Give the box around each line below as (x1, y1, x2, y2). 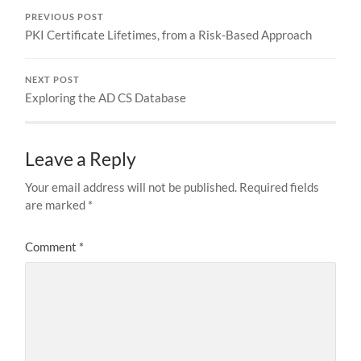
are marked (25, 197, 89, 212)
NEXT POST (25, 74, 81, 85)
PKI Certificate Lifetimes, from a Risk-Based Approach (25, 27, 313, 42)
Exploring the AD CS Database (25, 89, 187, 105)
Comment (25, 239, 80, 254)
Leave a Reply (25, 147, 137, 170)
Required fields (239, 179, 320, 194)
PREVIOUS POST (25, 11, 105, 22)
